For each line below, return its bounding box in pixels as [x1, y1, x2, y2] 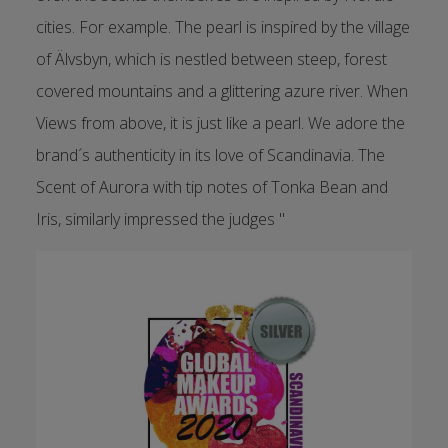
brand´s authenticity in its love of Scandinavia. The [35, 143, 385, 166]
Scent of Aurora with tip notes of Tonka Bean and [35, 175, 388, 198]
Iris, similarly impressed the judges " [35, 207, 285, 230]
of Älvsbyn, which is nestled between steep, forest [35, 47, 387, 70]
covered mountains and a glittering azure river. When [35, 79, 408, 102]
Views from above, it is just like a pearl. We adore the [35, 111, 405, 134]
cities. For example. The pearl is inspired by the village [35, 15, 410, 38]
